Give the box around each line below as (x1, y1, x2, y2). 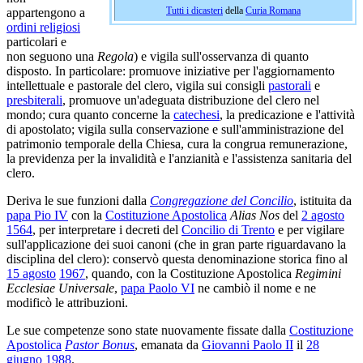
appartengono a (6, 5, 85, 19)
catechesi (173, 107, 220, 122)
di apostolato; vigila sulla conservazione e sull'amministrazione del (6, 122, 344, 136)
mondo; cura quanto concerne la (6, 107, 173, 122)
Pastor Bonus (65, 337, 135, 352)
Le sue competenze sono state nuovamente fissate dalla (6, 322, 289, 337)
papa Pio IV (6, 207, 68, 222)
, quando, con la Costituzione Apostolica (85, 266, 295, 280)
